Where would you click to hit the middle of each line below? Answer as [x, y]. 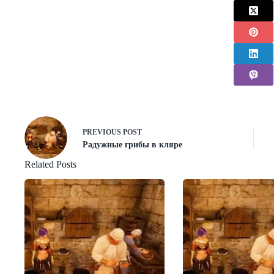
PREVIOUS [103, 132]
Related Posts [50, 165]
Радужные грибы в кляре [132, 144]
